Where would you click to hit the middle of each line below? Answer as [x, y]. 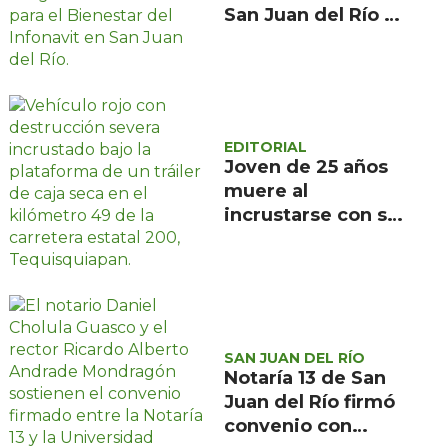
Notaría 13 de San [305, 378]
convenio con [288, 426]
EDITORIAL [266, 147]
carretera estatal [303, 287]
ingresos [266, 63]
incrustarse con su [312, 215]
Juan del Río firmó [310, 402]
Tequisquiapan [295, 335]
